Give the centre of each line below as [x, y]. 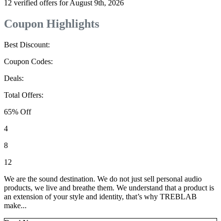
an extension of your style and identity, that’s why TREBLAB [100, 197]
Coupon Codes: [28, 62]
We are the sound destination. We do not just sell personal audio [103, 179]
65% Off [18, 112]
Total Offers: [24, 95]
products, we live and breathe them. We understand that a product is [109, 188]
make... [15, 206]
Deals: [14, 78]
